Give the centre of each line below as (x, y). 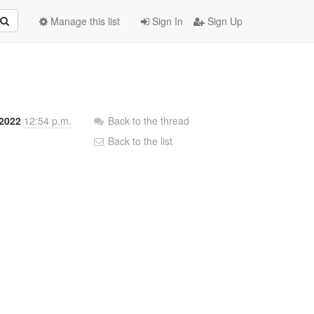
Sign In (166, 21)
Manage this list (84, 21)
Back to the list (139, 141)
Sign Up (224, 21)
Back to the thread (149, 121)
